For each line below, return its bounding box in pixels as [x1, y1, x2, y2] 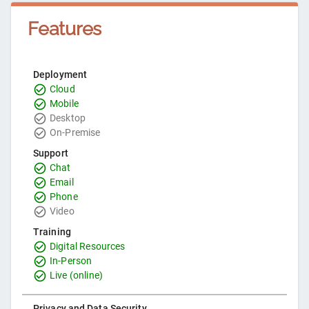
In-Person [50, 255, 92, 267]
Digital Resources [50, 241, 126, 252]
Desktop [50, 112, 86, 124]
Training [33, 226, 71, 238]
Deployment [33, 69, 88, 81]
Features [28, 17, 102, 40]
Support [33, 148, 68, 159]
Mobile [50, 98, 79, 110]
